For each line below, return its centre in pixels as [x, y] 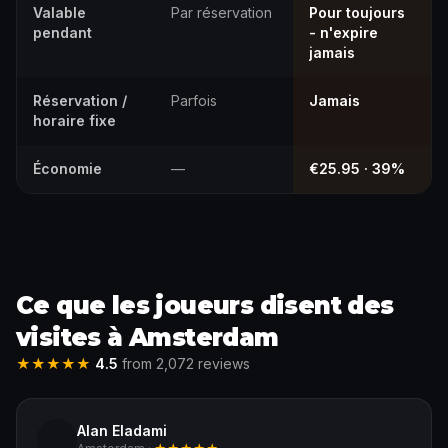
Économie [67, 168]
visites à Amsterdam [147, 337]
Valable [59, 12]
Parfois [194, 100]
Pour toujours [357, 12]
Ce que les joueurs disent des [205, 305]
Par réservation [221, 12]
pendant [62, 32]
